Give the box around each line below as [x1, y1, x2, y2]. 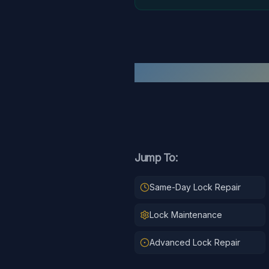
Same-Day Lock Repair [150, 182, 241, 192]
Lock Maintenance [150, 210, 222, 220]
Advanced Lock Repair [150, 237, 240, 247]
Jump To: [134, 151, 178, 164]
